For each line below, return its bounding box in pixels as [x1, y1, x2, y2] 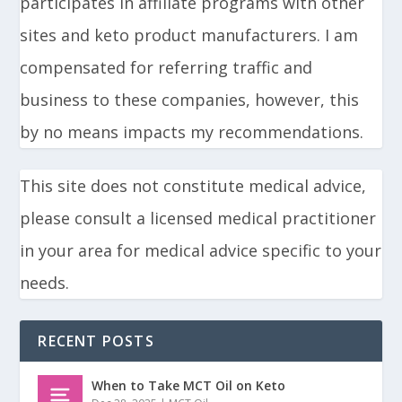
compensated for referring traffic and [20, 56, 313, 78]
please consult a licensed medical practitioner [20, 206, 377, 229]
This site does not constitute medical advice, [20, 174, 367, 197]
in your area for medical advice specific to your [20, 239, 382, 261]
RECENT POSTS [38, 330, 154, 351]
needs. [20, 271, 70, 293]
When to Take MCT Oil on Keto [92, 376, 286, 394]
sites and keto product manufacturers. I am [20, 23, 359, 46]
